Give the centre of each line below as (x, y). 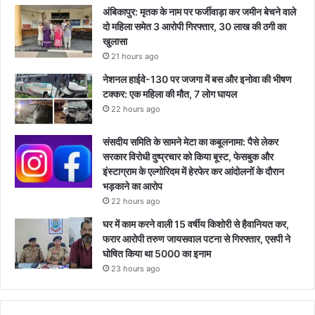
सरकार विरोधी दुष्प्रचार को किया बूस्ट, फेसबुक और (188, 156)
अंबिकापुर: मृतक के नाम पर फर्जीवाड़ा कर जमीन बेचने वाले (199, 11)
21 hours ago (135, 56)
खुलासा (115, 41)
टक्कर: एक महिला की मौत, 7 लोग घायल (170, 94)
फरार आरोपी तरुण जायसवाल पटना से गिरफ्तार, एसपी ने (197, 238)
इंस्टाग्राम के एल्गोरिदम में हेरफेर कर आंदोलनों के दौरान (193, 171)
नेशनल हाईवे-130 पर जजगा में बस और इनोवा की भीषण (197, 79)
